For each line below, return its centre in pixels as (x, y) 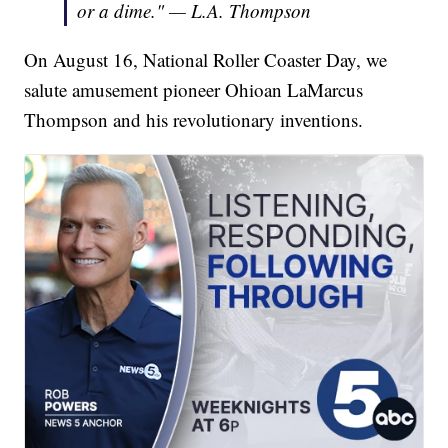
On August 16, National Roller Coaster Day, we (206, 60)
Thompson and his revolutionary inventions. (194, 120)
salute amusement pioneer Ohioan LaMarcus (194, 90)
